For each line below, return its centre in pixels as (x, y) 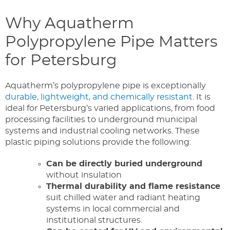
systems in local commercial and (113, 209)
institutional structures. (94, 220)
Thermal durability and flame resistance (133, 186)
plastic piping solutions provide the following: (98, 142)
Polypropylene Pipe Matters (111, 42)
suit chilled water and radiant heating (123, 197)
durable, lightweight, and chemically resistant (99, 97)
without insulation (84, 175)
